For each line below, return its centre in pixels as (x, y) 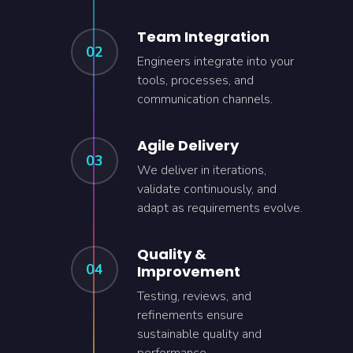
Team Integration (203, 37)
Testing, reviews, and (194, 296)
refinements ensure (190, 315)
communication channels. (205, 99)
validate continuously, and (207, 189)
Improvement (189, 271)
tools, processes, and (195, 80)
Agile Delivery (188, 145)
